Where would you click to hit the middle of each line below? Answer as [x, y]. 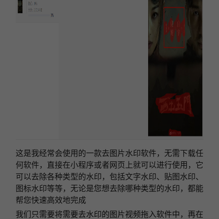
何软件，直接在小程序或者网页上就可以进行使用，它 [109, 164]
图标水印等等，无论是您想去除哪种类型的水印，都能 [109, 188]
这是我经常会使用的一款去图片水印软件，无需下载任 [109, 153]
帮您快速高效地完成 [51, 200]
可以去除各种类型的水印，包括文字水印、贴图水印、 [109, 176]
